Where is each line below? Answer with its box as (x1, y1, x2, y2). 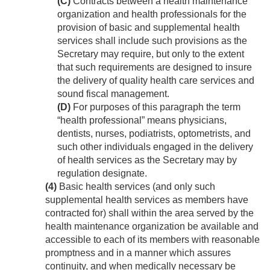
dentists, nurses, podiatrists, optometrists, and (57, 128, 251, 139)
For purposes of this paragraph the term (71, 102, 240, 113)
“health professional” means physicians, (57, 115, 227, 126)
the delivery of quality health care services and (57, 75, 254, 86)
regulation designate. (57, 168, 147, 179)
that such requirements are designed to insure (57, 62, 252, 73)
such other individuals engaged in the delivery (57, 142, 253, 152)
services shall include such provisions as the (57, 36, 247, 46)
